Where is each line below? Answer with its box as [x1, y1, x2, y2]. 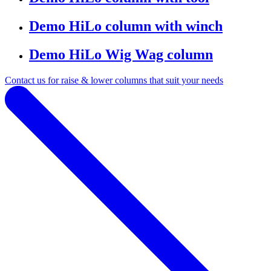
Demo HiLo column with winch [29, 18, 223, 34]
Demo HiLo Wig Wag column [29, 47, 213, 63]
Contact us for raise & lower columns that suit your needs [5, 74, 223, 85]
